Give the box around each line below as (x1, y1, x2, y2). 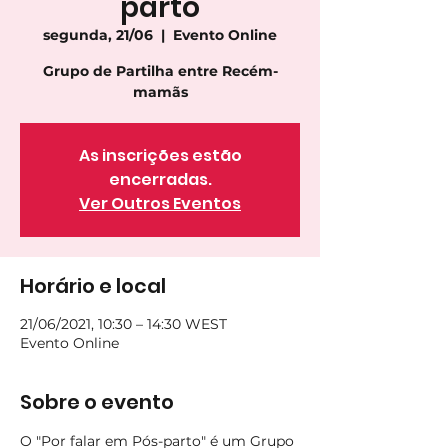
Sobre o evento (20, 388, 174, 416)
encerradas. (108, 168, 212, 191)
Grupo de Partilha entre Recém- (42, 62, 278, 80)
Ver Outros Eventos (79, 192, 241, 215)
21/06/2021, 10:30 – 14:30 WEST (20, 315, 227, 333)
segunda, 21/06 (43, 26, 153, 44)
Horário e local (20, 272, 166, 300)
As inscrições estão (78, 144, 242, 167)
